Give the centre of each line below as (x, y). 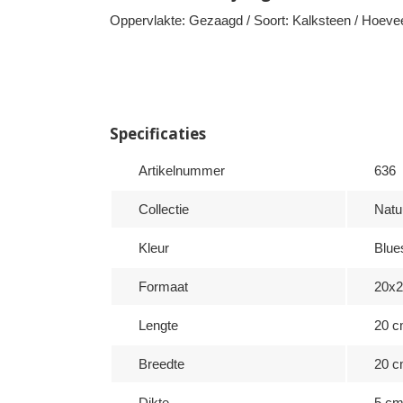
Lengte (158, 325)
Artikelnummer (182, 170)
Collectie (164, 209)
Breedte (161, 364)
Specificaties (158, 134)
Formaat (163, 287)
